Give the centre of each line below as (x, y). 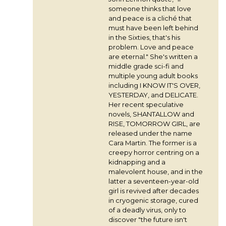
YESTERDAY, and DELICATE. (153, 95)
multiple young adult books (153, 75)
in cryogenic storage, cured (153, 200)
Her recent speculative (146, 104)
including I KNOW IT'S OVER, (154, 85)
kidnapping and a (137, 162)
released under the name (150, 133)
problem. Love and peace (151, 47)
